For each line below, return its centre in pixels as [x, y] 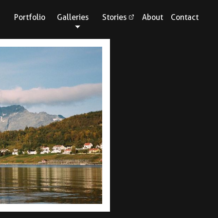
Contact [185, 17]
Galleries [73, 17]
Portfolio [30, 17]
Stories [115, 17]
